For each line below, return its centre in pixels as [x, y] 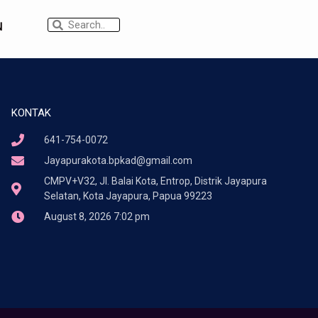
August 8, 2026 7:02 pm [97, 216]
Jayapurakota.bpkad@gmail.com [119, 160]
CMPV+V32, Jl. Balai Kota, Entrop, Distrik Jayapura [156, 181]
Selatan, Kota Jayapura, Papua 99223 [128, 196]
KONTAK [31, 113]
